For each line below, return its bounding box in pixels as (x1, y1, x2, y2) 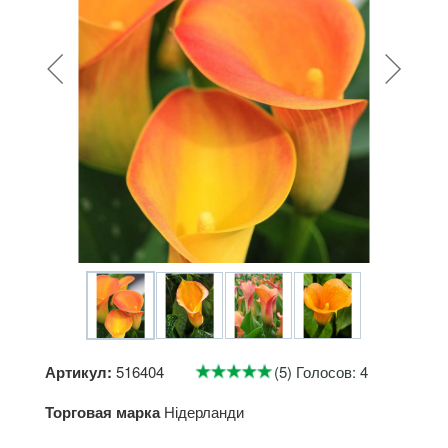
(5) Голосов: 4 (274, 361, 368, 382)
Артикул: (45, 361, 112, 383)
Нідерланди (164, 401, 244, 422)
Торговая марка (45, 401, 160, 423)
